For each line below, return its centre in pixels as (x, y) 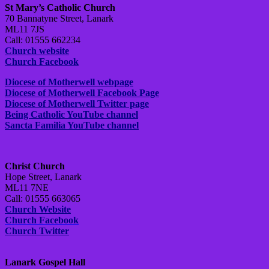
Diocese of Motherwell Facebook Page (82, 93)
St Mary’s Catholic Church (60, 8)
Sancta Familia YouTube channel (72, 125)
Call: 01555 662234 (43, 40)
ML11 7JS (25, 29)
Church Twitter (37, 231)
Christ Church (35, 166)
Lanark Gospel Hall (45, 262)
